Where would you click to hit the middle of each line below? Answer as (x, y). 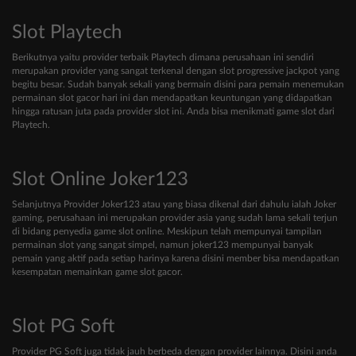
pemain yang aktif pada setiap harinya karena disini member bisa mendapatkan (176, 259)
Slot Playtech (67, 33)
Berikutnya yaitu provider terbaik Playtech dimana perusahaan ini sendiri (163, 58)
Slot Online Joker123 (100, 180)
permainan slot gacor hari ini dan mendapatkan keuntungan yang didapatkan (172, 98)
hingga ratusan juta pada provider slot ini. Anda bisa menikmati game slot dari (173, 112)
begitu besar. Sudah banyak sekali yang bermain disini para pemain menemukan (178, 85)
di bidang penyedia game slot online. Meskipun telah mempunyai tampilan (167, 232)
